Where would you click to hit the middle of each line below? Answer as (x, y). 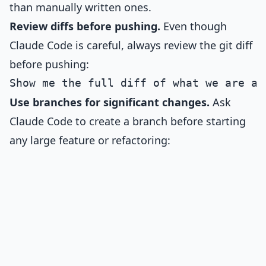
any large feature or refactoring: (90, 140)
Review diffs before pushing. (85, 26)
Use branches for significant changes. (110, 102)
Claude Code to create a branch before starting (128, 121)
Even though (194, 26)
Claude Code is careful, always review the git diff (131, 45)
